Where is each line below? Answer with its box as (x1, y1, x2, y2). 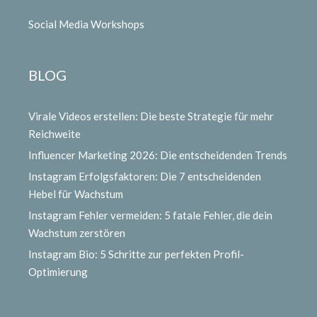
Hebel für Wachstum (28, 188, 123, 201)
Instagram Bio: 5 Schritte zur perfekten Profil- (28, 248, 244, 261)
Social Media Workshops (28, 18, 144, 31)
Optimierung (28, 265, 88, 279)
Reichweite (28, 127, 81, 141)
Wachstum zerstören (28, 226, 125, 240)
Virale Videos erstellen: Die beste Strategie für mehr (28, 110, 274, 123)
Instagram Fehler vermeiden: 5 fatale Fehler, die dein (28, 209, 272, 222)
